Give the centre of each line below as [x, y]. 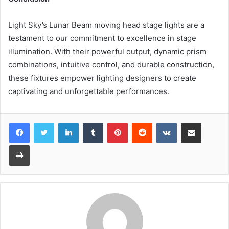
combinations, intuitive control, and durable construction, [111, 65]
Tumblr [113, 122]
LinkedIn [91, 122]
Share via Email [209, 122]
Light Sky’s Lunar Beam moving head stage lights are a [106, 25]
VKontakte [193, 122]
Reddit [162, 122]
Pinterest [142, 122]
